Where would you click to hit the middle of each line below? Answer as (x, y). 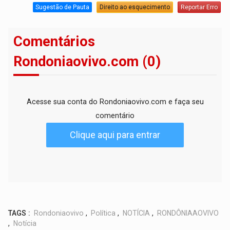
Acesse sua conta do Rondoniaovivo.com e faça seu (115, 101)
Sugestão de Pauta (62, 7)
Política (103, 213)
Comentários (54, 41)
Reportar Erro (199, 7)
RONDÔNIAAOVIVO (188, 213)
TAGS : (20, 213)
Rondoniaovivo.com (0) (87, 61)
